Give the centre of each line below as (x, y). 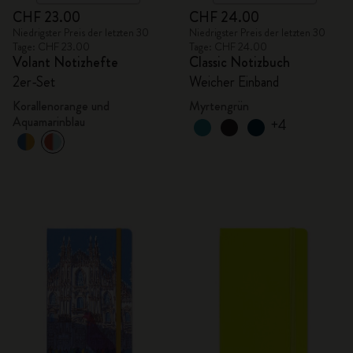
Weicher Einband (234, 82)
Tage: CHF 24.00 (228, 46)
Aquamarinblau (49, 122)
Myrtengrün (219, 106)
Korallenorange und (61, 106)
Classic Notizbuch (240, 62)
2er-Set (34, 82)
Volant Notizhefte (65, 62)
